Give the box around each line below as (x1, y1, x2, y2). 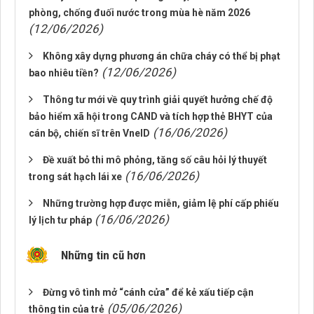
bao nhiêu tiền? (29, 67, 99, 78)
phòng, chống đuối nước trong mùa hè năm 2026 (29, 7, 250, 18)
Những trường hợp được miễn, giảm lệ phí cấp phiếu (43, 198, 279, 209)
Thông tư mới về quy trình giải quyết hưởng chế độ (43, 94, 273, 105)
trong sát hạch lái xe (29, 171, 122, 182)
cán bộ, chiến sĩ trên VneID (29, 128, 150, 139)
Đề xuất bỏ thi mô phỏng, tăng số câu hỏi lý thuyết (43, 154, 267, 165)
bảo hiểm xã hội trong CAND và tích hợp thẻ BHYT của (29, 111, 273, 122)
